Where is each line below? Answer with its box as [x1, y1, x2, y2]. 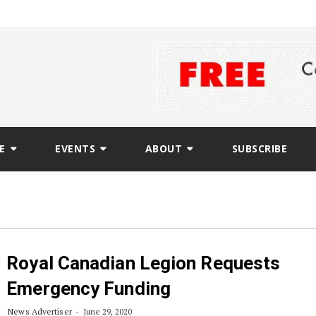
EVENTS [55, 142, 95, 155]
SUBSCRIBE [231, 142, 287, 155]
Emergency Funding [6, 278, 171, 299]
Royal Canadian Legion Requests [6, 253, 281, 274]
